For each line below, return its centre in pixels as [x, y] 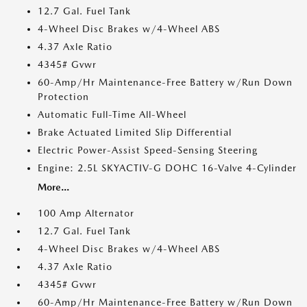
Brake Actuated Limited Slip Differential [135, 132]
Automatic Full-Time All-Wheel [112, 114]
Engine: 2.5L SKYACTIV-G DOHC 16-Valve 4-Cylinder [167, 168]
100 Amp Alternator [86, 213]
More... [53, 187]
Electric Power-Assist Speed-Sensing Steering [148, 150]
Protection [63, 97]
